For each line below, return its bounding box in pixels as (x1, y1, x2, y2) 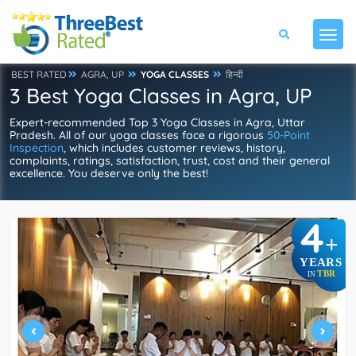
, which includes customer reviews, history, (64, 141, 285, 155)
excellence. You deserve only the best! (10, 166, 208, 180)
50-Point (267, 128, 310, 142)
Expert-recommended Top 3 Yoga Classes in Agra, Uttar (10, 115, 305, 130)
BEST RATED (11, 68, 67, 80)
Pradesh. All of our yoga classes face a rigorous (10, 128, 267, 142)
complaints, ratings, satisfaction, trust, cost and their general (10, 153, 330, 168)
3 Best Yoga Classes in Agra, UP (10, 83, 312, 109)
